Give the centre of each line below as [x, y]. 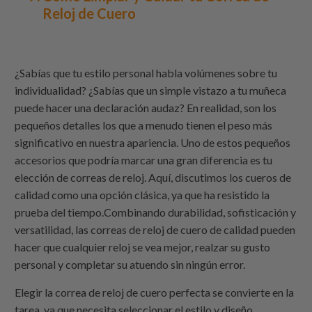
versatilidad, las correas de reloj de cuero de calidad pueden [155, 229]
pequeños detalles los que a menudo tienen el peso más [144, 125]
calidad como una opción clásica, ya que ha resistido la [142, 194]
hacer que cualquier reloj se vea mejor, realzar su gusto [143, 247]
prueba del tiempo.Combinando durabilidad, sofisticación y [156, 212]
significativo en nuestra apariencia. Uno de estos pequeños [153, 142]
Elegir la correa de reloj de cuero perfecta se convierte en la [155, 292]
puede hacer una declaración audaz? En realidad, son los [146, 107]
